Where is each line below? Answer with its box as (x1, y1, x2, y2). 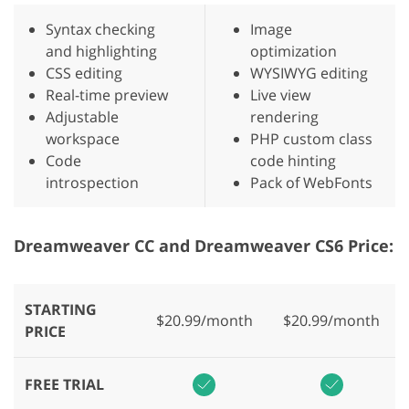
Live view (250, 85, 310, 106)
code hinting (250, 151, 336, 172)
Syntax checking (46, 19, 155, 40)
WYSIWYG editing (250, 63, 368, 84)
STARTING (25, 299, 97, 320)
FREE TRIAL (25, 374, 104, 395)
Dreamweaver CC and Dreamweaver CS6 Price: (14, 235, 393, 257)
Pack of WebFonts (250, 173, 372, 194)
